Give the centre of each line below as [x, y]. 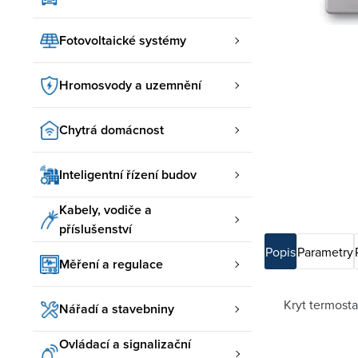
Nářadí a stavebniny [117, 308]
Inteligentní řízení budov [128, 174]
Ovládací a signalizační [125, 344]
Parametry [325, 251]
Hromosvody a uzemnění [130, 85]
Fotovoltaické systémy [123, 40]
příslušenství [95, 229]
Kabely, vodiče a [105, 209]
